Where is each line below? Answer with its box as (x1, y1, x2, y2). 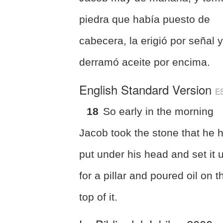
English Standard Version (79, 80, 216, 98)
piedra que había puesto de (79, 13, 211, 25)
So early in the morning (103, 105, 214, 117)
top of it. (79, 191, 118, 203)
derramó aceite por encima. (79, 56, 211, 68)
